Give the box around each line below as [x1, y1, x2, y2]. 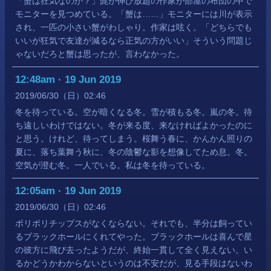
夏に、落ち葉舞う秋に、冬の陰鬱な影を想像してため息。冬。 [15, 147, 252, 157]
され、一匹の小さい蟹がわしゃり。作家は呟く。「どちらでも [15, 22, 252, 33]
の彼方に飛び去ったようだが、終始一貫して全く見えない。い [15, 245, 252, 255]
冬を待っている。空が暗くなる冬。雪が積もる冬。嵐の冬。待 [15, 107, 252, 117]
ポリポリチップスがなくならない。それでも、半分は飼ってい [15, 218, 252, 229]
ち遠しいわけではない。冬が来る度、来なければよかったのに [15, 120, 252, 131]
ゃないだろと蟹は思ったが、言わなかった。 [15, 49, 184, 59]
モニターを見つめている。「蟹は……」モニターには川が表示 [15, 9, 252, 19]
